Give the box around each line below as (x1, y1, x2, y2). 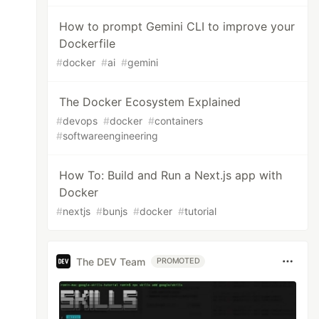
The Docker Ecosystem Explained (59, 95, 241, 109)
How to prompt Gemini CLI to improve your (59, 19, 296, 33)
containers (155, 115, 204, 127)
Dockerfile (59, 36, 116, 51)
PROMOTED (157, 256, 200, 266)
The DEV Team (76, 255, 146, 268)
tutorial (184, 205, 217, 217)
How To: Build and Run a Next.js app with (59, 168, 283, 182)
